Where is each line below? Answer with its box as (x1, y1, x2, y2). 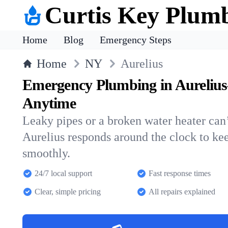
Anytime (22, 95, 76, 111)
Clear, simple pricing (35, 187, 101, 196)
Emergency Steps (100, 34, 172, 45)
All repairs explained (149, 187, 215, 196)
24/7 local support (35, 169, 92, 178)
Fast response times (149, 169, 211, 178)
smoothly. (22, 147, 70, 160)
